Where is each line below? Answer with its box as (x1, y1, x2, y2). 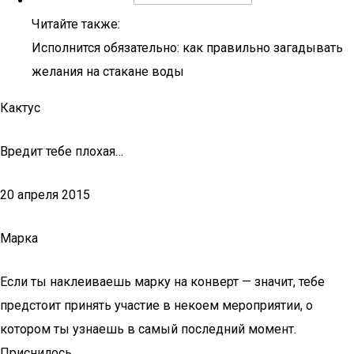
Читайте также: (32, 17, 120, 32)
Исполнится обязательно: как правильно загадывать (32, 40, 343, 55)
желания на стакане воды (32, 64, 184, 79)
